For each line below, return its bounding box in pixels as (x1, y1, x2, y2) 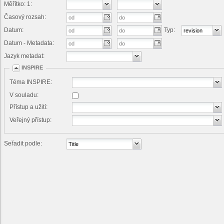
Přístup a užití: (9, 103, 47, 110)
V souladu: (9, 91, 38, 98)
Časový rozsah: (4, 13, 46, 20)
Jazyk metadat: (4, 52, 44, 59)
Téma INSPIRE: (9, 78, 52, 85)
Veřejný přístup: (9, 116, 51, 123)
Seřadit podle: (4, 140, 42, 147)
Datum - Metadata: (4, 39, 54, 46)
